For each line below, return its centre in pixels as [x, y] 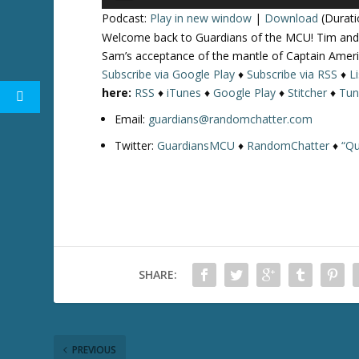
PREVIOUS [95, 349]
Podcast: [126, 18]
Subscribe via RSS [292, 74]
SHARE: [157, 274]
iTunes [184, 93]
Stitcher [308, 93]
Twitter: [136, 145]
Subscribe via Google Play [169, 74]
